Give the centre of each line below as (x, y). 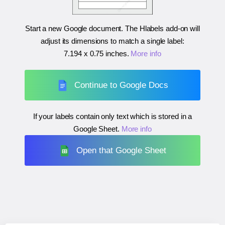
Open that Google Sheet (122, 150)
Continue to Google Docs (122, 85)
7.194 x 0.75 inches (95, 54)
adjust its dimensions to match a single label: (113, 41)
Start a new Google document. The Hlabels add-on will (113, 29)
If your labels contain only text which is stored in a (113, 117)
